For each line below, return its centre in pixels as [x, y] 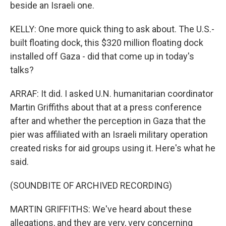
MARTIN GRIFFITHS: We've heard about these [101, 209]
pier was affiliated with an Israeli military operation [109, 135]
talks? [22, 70]
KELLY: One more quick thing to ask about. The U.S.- [112, 29]
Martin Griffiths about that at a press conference [106, 107]
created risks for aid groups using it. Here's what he [113, 148]
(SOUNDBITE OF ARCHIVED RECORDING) [91, 186]
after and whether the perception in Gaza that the [108, 121]
